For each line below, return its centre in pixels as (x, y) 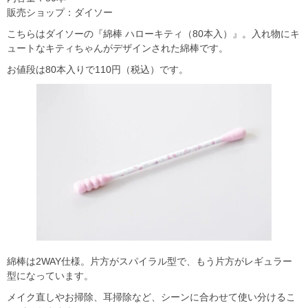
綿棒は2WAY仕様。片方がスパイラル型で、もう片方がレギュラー (150, 261)
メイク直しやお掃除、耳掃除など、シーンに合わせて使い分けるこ (151, 297)
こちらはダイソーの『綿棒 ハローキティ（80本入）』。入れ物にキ (153, 33)
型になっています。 (50, 275)
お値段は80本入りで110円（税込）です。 (98, 69)
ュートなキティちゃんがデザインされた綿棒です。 (118, 48)
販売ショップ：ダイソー (60, 12)
